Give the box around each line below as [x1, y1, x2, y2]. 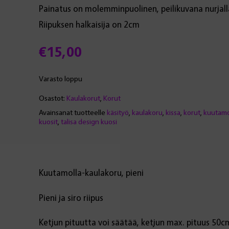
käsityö [106, 107, 129, 117]
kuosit [38, 117, 58, 126]
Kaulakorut [66, 93, 100, 103]
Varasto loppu [38, 74, 82, 83]
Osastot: [38, 93, 66, 103]
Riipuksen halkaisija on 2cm [38, 18, 140, 30]
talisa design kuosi [60, 117, 117, 126]
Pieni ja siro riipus [38, 192, 103, 203]
